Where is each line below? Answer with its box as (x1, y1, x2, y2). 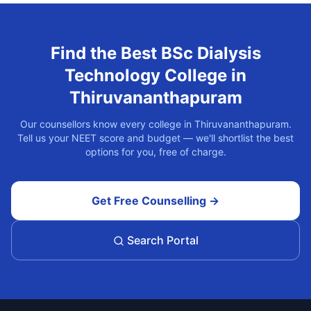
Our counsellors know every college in (19, 118, 194, 130)
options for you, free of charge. (85, 146, 226, 158)
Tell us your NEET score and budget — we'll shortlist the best (17, 132, 294, 144)
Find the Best (50, 43, 161, 63)
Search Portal (124, 233, 199, 247)
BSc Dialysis (160, 43, 261, 63)
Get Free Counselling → (92, 194, 219, 208)
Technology (65, 65, 160, 85)
